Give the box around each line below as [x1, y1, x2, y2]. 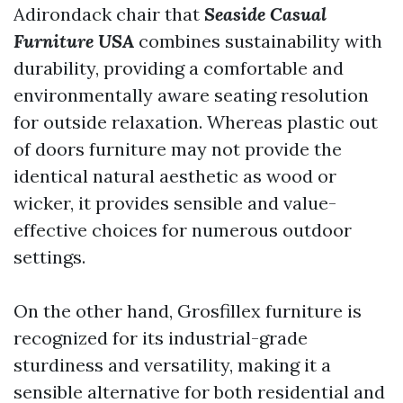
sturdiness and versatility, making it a [13, 353, 331, 376]
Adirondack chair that [13, 2, 204, 25]
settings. [13, 245, 85, 268]
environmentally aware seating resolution [13, 83, 369, 106]
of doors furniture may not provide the [13, 137, 342, 160]
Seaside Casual [204, 2, 327, 25]
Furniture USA [13, 29, 134, 52]
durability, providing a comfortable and [13, 56, 344, 79]
